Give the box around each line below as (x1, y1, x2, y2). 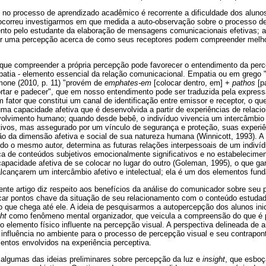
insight (202, 254, 225, 264)
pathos (232, 78, 258, 88)
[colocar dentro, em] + (154, 78, 232, 88)
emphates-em (104, 78, 154, 88)
